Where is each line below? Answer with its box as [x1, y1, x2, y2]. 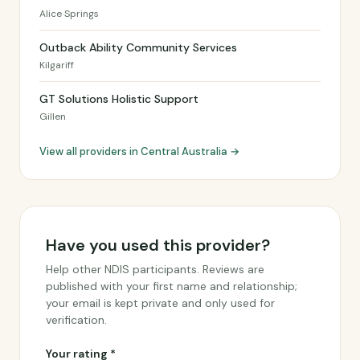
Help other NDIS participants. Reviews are [46, 262, 264, 276]
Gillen [39, 110, 66, 123]
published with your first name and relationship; [46, 279, 297, 293]
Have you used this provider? [46, 235, 270, 256]
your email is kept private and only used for [46, 296, 275, 310]
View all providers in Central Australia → [39, 145, 239, 158]
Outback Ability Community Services [39, 40, 237, 55]
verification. [46, 313, 107, 327]
